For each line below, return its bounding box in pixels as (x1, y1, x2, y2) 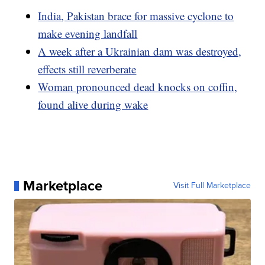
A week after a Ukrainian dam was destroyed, (38, 44, 242, 59)
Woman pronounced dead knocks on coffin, (38, 79, 238, 95)
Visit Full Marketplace (173, 179, 251, 192)
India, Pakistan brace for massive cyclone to (38, 8, 234, 24)
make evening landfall (38, 26, 138, 41)
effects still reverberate (38, 62, 137, 77)
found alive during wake (38, 97, 148, 112)
